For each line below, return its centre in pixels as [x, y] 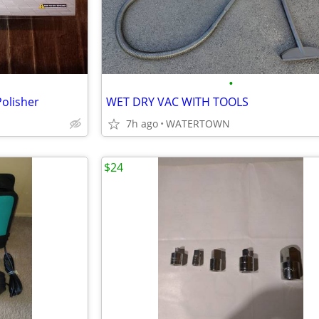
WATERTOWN [198, 124]
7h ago [142, 124]
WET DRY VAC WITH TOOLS [177, 102]
